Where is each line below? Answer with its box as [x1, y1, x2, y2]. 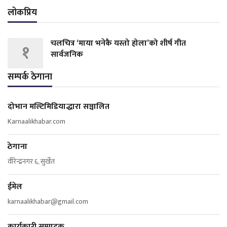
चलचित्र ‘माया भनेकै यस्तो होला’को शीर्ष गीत [51, 36, 186, 51]
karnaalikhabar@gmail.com [8, 196, 88, 208]
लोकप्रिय [8, 5, 37, 21]
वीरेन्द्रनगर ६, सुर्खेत [8, 156, 55, 168]
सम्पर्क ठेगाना [8, 69, 52, 85]
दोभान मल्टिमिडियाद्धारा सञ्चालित [8, 100, 109, 114]
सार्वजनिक [51, 48, 83, 62]
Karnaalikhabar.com [8, 116, 65, 128]
